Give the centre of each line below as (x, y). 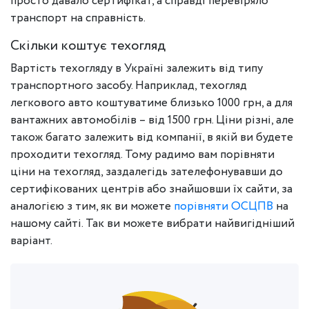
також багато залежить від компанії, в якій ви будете (152, 138)
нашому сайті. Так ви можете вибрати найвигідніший (152, 224)
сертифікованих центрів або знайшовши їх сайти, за (151, 189)
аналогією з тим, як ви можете (92, 207)
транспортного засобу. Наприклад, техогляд (129, 86)
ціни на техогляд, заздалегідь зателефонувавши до (147, 172)
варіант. (31, 241)
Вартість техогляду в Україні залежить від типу (137, 69)
